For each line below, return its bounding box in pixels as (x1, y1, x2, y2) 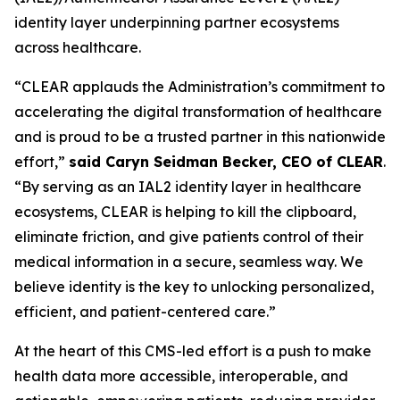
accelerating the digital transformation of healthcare (14, 103, 382, 121)
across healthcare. (14, 38, 141, 56)
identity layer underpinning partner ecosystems (14, 13, 339, 31)
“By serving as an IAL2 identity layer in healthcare (14, 178, 362, 196)
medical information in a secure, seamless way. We (14, 253, 363, 271)
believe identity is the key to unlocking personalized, (14, 278, 374, 296)
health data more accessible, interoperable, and (14, 367, 348, 385)
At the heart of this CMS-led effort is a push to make (14, 342, 371, 360)
